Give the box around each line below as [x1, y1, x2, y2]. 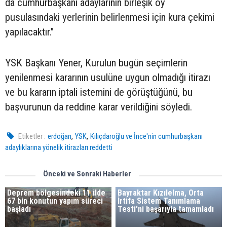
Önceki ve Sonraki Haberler [43, 169, 131, 178]
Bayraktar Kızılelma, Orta [118, 188, 204, 198]
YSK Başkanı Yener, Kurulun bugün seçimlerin [5, 57, 187, 69]
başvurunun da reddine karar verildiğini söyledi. [5, 101, 192, 113]
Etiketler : [18, 132, 46, 141]
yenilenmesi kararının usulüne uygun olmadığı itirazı [5, 71, 210, 84]
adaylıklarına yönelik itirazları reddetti [5, 143, 112, 152]
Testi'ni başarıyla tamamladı [118, 204, 214, 214]
